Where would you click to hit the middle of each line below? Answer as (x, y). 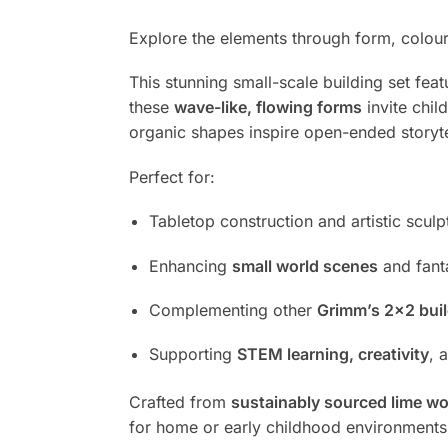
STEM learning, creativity (332, 354)
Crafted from (179, 402)
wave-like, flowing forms (267, 107)
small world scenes (304, 265)
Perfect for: (171, 176)
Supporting (192, 354)
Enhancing (190, 265)
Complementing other (232, 309)
